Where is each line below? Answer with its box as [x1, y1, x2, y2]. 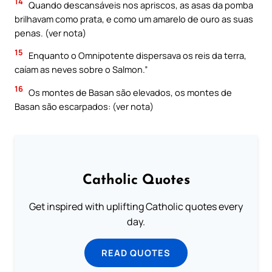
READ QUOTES [101, 246, 171, 259]
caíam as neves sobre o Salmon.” [15, 63, 148, 76]
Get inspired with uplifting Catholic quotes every [29, 199, 243, 213]
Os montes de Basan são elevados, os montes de [27, 86, 232, 98]
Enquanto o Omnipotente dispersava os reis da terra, [27, 49, 246, 62]
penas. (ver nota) [15, 26, 86, 39]
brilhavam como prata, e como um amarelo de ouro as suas [15, 12, 253, 25]
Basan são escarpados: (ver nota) [15, 100, 154, 112]
